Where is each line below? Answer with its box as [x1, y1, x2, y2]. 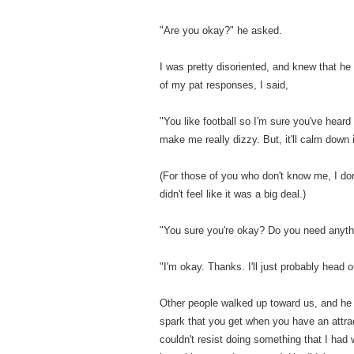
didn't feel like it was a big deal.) [160, 188, 306, 200]
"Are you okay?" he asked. [160, 24, 282, 36]
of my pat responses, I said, [160, 79, 288, 91]
